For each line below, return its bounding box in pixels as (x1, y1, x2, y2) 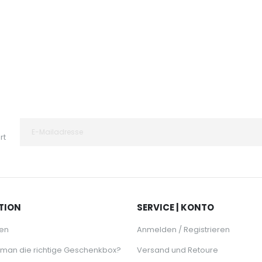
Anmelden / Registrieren (137, 224, 230, 235)
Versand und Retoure (137, 244, 218, 256)
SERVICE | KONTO (137, 201, 214, 213)
